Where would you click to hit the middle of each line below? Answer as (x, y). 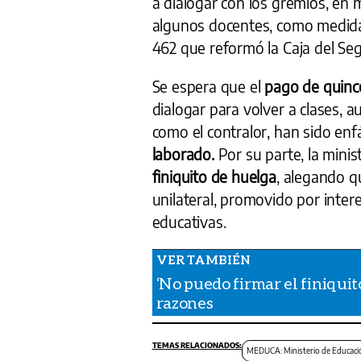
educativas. (189, 221)
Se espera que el (208, 86)
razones (185, 302)
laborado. (183, 154)
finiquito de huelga (214, 176)
